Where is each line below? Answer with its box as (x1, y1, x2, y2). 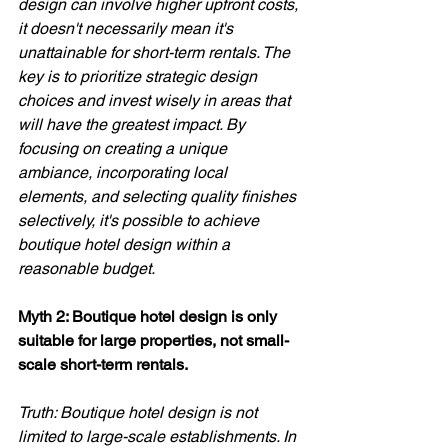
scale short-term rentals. (18, 354, 191, 374)
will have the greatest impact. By (18, 114, 249, 134)
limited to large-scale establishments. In (18, 426, 300, 446)
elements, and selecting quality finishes (18, 186, 300, 206)
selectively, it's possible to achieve (18, 210, 263, 230)
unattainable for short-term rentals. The (18, 42, 294, 62)
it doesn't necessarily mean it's (18, 18, 237, 38)
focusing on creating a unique (18, 138, 231, 158)
